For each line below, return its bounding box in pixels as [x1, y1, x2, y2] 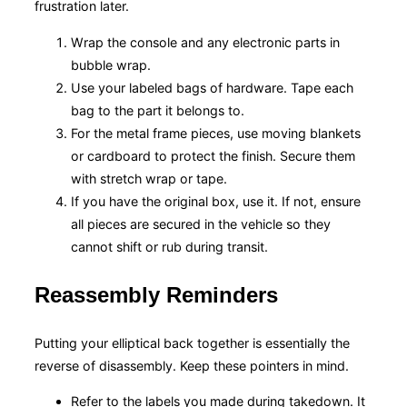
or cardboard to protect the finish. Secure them [71, 147, 355, 164]
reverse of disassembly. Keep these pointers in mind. [35, 357, 349, 373]
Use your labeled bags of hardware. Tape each [71, 79, 353, 95]
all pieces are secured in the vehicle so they [71, 215, 331, 232]
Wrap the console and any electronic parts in [71, 34, 340, 50]
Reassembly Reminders [35, 282, 278, 307]
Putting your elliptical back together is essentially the [35, 334, 350, 351]
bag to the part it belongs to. [71, 102, 244, 118]
